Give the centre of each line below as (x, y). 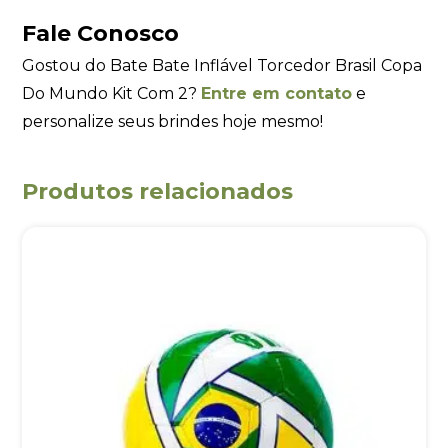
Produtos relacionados (158, 190)
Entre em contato (277, 93)
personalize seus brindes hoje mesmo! (173, 121)
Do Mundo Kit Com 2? (112, 93)
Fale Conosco (101, 34)
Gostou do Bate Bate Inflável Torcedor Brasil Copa (222, 65)
